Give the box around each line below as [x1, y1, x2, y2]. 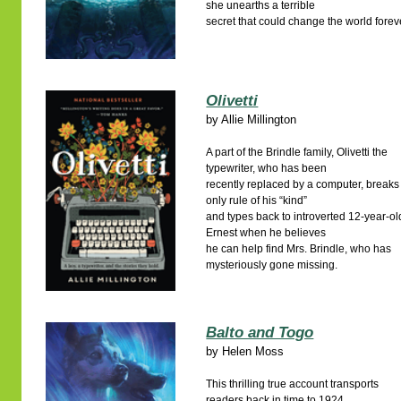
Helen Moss [222, 345, 285, 358]
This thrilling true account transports [206, 378, 380, 390]
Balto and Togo [206, 324, 314, 341]
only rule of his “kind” [206, 194, 308, 207]
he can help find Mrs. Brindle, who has [206, 243, 392, 255]
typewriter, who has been [206, 162, 328, 175]
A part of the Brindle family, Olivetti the [206, 146, 388, 158]
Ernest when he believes [206, 226, 327, 239]
